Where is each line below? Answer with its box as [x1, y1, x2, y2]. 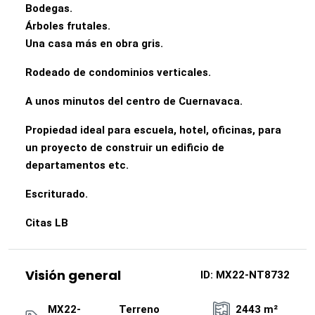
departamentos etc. [25, 159, 129, 172]
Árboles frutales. [25, 20, 110, 32]
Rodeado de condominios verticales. [25, 66, 211, 79]
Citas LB [25, 217, 68, 229]
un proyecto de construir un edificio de [25, 141, 224, 154]
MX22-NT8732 [213, 269, 290, 281]
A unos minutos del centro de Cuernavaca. [25, 95, 243, 108]
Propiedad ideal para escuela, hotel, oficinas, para [25, 124, 281, 136]
